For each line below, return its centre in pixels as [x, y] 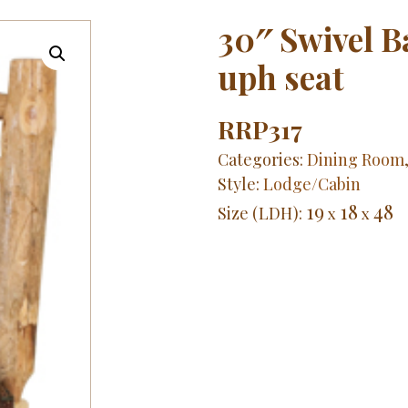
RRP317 [260, 130]
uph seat [280, 77]
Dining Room [355, 160]
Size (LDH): [261, 214]
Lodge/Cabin [311, 184]
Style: [240, 184]
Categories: [262, 160]
